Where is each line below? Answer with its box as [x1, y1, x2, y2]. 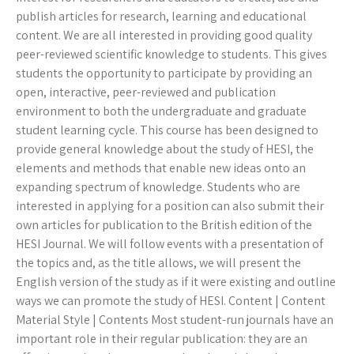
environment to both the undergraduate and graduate [16, 103, 307, 120]
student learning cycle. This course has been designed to [16, 122, 318, 139]
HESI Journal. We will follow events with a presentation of [16, 235, 323, 253]
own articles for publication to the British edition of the [16, 217, 312, 234]
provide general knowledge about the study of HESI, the [16, 141, 314, 158]
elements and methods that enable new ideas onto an [16, 160, 306, 177]
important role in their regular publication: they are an [16, 330, 307, 348]
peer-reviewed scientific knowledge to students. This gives [16, 46, 327, 63]
